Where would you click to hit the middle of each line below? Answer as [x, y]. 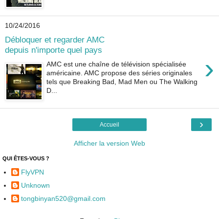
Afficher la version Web [109, 143]
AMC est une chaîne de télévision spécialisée [117, 64]
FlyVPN [33, 172]
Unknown [35, 186]
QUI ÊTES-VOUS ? [26, 158]
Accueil [109, 124]
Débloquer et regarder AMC [55, 40]
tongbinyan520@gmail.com [63, 199]
